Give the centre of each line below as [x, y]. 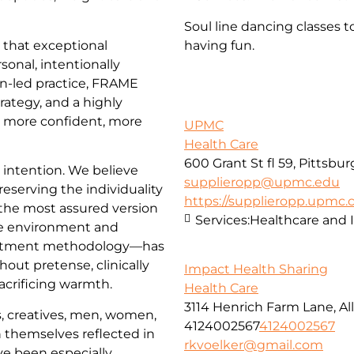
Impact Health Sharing [256, 269]
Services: [222, 220]
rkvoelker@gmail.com [254, 345]
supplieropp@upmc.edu [262, 182]
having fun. [219, 45]
